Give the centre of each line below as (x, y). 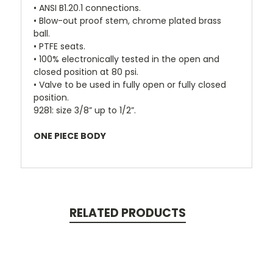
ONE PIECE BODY (70, 136)
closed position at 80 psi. (86, 72)
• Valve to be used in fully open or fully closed (130, 85)
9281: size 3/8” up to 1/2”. (85, 111)
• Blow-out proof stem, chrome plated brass (127, 21)
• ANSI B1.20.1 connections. (87, 8)
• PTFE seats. (59, 47)
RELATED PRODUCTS (127, 213)
